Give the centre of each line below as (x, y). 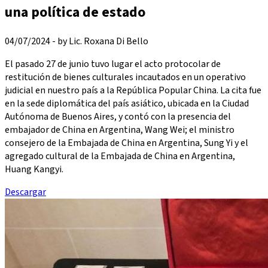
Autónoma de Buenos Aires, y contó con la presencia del (118, 117)
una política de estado (75, 13)
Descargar (25, 192)
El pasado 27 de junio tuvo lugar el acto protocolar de (113, 64)
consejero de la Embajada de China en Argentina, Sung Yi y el (127, 143)
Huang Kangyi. (34, 170)
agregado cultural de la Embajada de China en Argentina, (120, 156)
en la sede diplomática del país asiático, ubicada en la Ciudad (127, 104)
